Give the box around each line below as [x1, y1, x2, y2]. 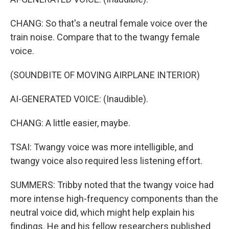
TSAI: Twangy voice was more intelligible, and [10, 142, 193, 152]
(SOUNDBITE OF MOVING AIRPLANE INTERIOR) [10, 70, 200, 80]
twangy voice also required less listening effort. [10, 155, 202, 166]
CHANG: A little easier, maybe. [10, 118, 130, 128]
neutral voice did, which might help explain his [10, 207, 195, 218]
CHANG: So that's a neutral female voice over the [10, 18, 208, 29]
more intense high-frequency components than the [10, 193, 218, 204]
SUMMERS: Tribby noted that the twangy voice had [10, 179, 214, 190]
